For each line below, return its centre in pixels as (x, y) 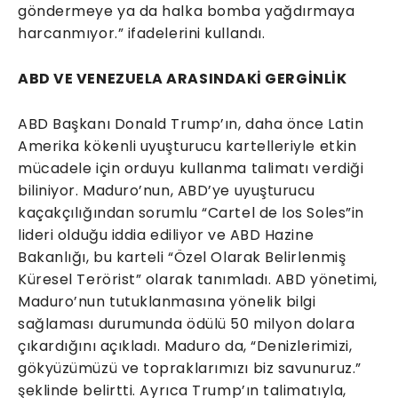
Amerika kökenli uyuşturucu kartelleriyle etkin (187, 147)
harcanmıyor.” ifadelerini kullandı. (142, 34)
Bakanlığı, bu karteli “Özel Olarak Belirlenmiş (182, 258)
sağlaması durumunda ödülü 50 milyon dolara (187, 324)
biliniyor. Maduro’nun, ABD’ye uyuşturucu (167, 191)
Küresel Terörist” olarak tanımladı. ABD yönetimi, (198, 280)
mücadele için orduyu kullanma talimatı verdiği (191, 169)
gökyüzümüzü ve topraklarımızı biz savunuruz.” (190, 369)
